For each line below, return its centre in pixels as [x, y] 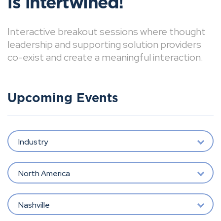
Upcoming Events [63, 98]
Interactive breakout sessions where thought [107, 32]
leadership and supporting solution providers [104, 44]
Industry [33, 142]
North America [44, 173]
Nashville [34, 205]
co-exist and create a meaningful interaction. [105, 57]
